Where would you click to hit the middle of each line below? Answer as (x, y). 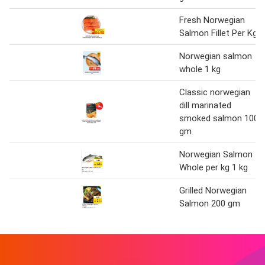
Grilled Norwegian (213, 191)
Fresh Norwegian (212, 20)
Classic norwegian (215, 93)
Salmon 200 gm (210, 204)
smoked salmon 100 (219, 119)
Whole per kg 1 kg (214, 168)
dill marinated (205, 106)
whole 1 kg (200, 70)
